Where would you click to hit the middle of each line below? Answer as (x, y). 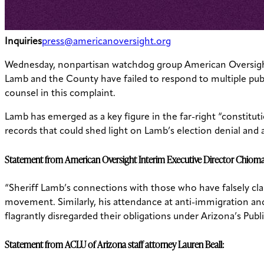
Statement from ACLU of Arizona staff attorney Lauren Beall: (115, 245)
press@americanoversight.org (106, 42)
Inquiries (23, 42)
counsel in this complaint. (60, 94)
